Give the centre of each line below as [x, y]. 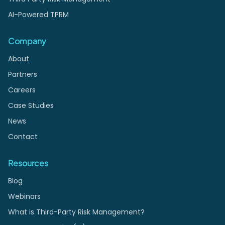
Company [27, 41]
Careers [22, 90]
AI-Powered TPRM [38, 15]
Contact [23, 137]
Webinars [24, 197]
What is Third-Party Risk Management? [76, 212]
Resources [28, 163]
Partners [23, 75]
